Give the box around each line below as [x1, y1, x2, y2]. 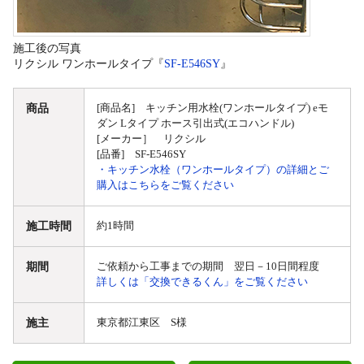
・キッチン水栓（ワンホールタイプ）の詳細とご [97, 163, 329, 175]
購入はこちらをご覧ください [97, 179, 234, 191]
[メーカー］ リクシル [97, 132, 206, 145]
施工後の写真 [13, 41, 81, 54]
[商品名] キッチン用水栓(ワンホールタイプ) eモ [97, 102, 328, 114]
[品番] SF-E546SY [97, 148, 186, 160]
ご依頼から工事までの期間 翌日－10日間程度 [97, 260, 319, 272]
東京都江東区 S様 [97, 316, 187, 328]
